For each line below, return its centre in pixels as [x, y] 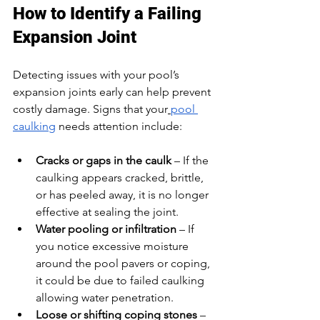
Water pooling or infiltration [106, 229]
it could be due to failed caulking [121, 280]
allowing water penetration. [105, 297]
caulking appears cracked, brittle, [121, 177]
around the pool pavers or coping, [124, 263]
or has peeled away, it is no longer [124, 194]
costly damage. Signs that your [90, 109]
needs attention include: [119, 126]
